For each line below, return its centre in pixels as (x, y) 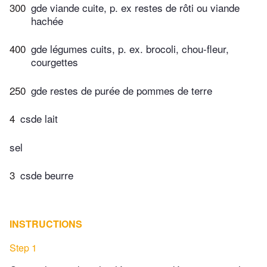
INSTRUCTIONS (46, 224)
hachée (47, 20)
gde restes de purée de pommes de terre (122, 90)
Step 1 (23, 248)
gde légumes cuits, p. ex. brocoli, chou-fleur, (130, 49)
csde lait (39, 119)
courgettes (55, 62)
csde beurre (47, 175)
